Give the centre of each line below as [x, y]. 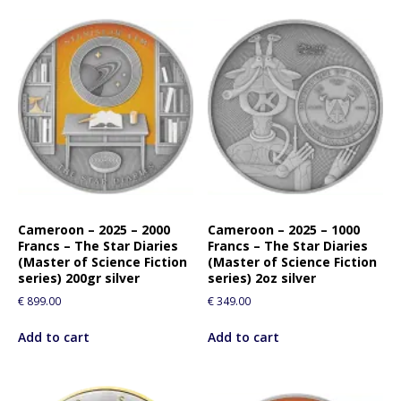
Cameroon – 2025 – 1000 [284, 230]
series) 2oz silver [262, 278]
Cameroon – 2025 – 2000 [94, 230]
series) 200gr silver [79, 278]
